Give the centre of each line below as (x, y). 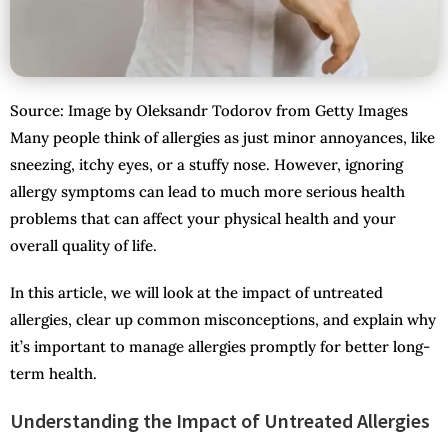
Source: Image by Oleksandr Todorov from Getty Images (209, 111)
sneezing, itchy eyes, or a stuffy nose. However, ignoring (206, 165)
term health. (53, 374)
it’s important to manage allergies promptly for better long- (220, 347)
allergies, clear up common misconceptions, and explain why (223, 320)
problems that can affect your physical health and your (203, 219)
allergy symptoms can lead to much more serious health (207, 192)
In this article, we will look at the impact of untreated (196, 293)
